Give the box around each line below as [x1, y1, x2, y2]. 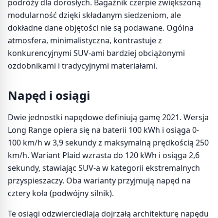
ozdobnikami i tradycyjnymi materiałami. [8, 60, 157, 71]
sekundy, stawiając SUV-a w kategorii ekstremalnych [8, 163, 200, 173]
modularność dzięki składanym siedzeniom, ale [8, 10, 181, 20]
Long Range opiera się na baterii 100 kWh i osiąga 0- [8, 125, 199, 135]
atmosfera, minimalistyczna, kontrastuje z [8, 35, 162, 46]
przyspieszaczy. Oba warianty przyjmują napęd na [8, 175, 191, 186]
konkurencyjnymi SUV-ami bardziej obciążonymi [8, 48, 185, 58]
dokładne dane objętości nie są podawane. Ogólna [8, 22, 194, 33]
